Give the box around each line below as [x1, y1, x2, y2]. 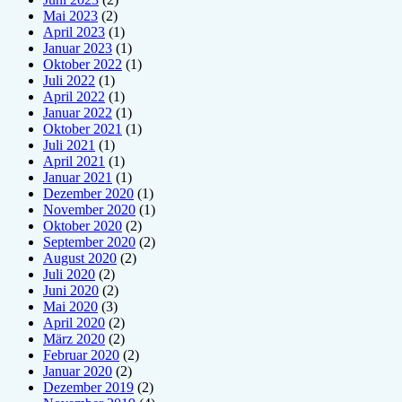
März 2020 [43, 331, 105, 346]
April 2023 [43, 24, 105, 39]
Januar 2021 [43, 170, 112, 185]
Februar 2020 [43, 347, 119, 363]
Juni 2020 [43, 283, 99, 298]
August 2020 [43, 250, 117, 266]
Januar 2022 [43, 105, 112, 120]
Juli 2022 [43, 73, 95, 88]
